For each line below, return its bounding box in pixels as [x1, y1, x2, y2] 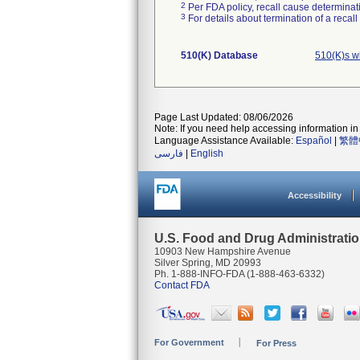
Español [296, 135, 332, 146]
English [190, 148, 223, 159]
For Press [256, 338, 297, 348]
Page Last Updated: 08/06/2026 [154, 112, 293, 123]
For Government [154, 337, 224, 347]
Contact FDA [154, 280, 210, 291]
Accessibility [288, 190, 342, 200]
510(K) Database [181, 50, 258, 61]
